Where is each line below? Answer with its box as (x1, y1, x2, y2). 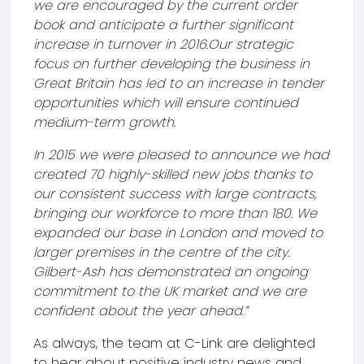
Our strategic (208, 35, 293, 54)
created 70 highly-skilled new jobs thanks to (33, 165, 312, 184)
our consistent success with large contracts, (33, 184, 316, 203)
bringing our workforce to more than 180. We (33, 204, 317, 223)
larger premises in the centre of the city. (33, 243, 289, 262)
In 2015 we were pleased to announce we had (33, 145, 329, 164)
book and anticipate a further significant (33, 15, 293, 34)
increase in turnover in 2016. (33, 35, 208, 54)
